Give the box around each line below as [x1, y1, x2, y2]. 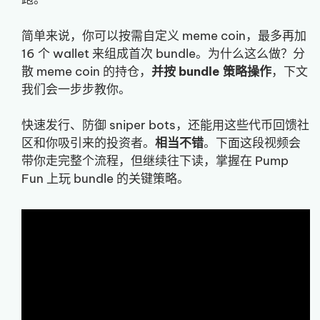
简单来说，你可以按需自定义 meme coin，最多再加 [21, 27, 306, 44]
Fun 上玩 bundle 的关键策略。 [21, 171, 189, 186]
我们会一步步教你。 [21, 81, 131, 97]
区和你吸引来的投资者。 [21, 135, 155, 151]
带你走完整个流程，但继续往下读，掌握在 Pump [21, 153, 289, 169]
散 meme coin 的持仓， [21, 63, 151, 79]
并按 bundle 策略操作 [151, 63, 271, 79]
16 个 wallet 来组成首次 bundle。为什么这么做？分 [21, 45, 305, 61]
